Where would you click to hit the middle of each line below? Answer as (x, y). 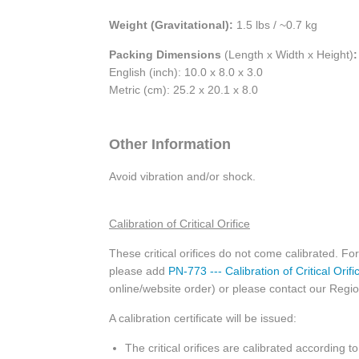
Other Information (170, 144)
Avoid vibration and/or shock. (182, 176)
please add (139, 270)
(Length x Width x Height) (289, 54)
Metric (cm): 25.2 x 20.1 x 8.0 (184, 89)
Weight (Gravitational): (171, 24)
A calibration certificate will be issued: (203, 318)
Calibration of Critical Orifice (179, 223)
